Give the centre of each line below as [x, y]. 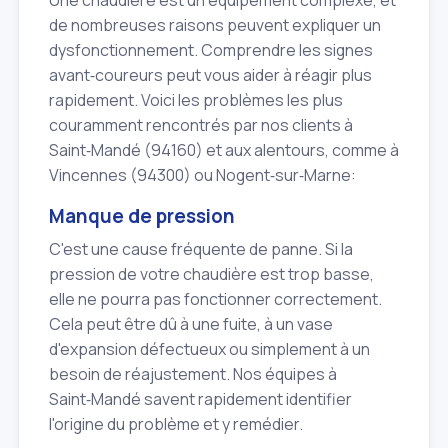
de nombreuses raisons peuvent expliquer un [215, 25]
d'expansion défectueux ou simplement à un [209, 348]
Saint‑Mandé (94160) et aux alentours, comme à [224, 150]
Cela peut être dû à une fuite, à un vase [191, 323]
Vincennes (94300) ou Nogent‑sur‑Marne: [202, 175]
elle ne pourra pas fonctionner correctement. [215, 298]
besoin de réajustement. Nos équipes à [193, 373]
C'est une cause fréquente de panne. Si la [201, 248]
